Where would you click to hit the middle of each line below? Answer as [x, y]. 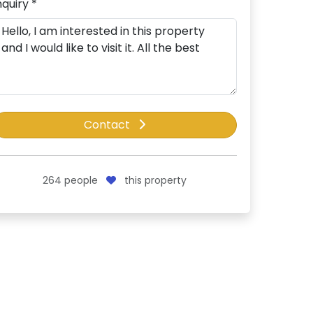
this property [154, 181]
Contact [108, 125]
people [81, 181]
